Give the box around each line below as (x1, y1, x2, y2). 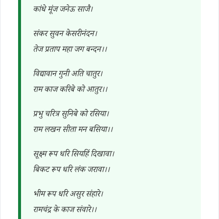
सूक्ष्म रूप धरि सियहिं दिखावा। (33, 149, 114, 162)
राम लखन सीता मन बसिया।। (33, 124, 112, 137)
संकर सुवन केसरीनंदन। (33, 28, 97, 42)
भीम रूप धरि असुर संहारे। (33, 189, 103, 202)
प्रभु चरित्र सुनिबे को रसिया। (33, 109, 109, 122)
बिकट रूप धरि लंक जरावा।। (33, 164, 109, 177)
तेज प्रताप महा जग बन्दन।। (33, 44, 107, 57)
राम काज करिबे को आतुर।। (33, 84, 107, 97)
